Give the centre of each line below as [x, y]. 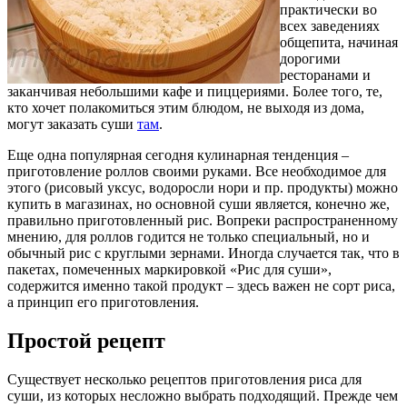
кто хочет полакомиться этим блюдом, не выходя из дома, [186, 107]
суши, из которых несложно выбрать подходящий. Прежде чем [203, 395]
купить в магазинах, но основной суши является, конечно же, [199, 203]
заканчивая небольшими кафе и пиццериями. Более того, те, [195, 91]
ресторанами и [325, 74]
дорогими [310, 58]
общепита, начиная [339, 42]
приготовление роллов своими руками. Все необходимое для [197, 171]
